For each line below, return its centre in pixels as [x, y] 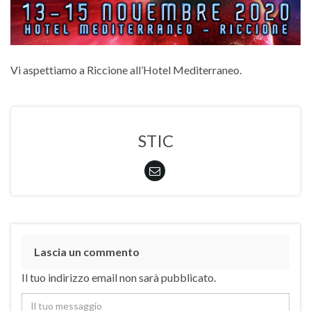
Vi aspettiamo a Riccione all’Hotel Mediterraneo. [126, 69]
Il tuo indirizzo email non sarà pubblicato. [119, 277]
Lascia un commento [87, 251]
